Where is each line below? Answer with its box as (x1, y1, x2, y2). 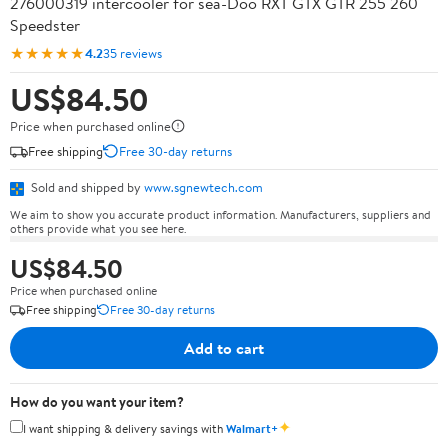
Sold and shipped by (28, 178, 144, 196)
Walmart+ (226, 419, 278, 437)
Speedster (10, 14, 80, 36)
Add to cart (184, 336, 264, 359)
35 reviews (103, 43, 162, 62)
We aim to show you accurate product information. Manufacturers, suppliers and (10, 205, 431, 223)
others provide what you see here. (10, 219, 186, 237)
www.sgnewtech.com (144, 178, 263, 196)
